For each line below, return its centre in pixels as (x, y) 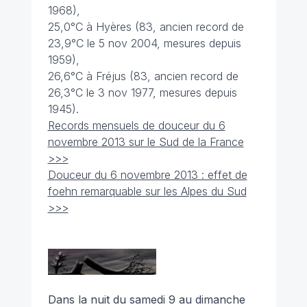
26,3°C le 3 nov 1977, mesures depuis (142, 93)
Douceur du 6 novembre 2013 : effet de (147, 175)
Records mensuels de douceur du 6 (136, 125)
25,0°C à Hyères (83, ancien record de (146, 27)
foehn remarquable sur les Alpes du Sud (147, 191)
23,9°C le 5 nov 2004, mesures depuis (144, 43)
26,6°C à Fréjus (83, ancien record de (143, 76)
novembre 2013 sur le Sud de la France (146, 142)
